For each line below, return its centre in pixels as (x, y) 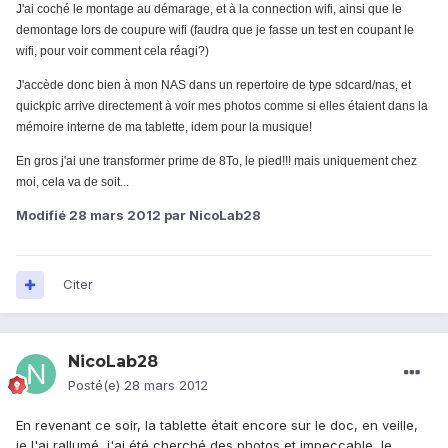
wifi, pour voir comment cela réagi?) (112, 51)
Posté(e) (96, 385)
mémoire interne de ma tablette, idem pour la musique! (164, 127)
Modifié (42, 215)
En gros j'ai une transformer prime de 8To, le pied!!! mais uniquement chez (216, 161)
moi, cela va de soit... (72, 182)
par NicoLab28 (211, 215)
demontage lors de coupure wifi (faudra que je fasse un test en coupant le (215, 30)
